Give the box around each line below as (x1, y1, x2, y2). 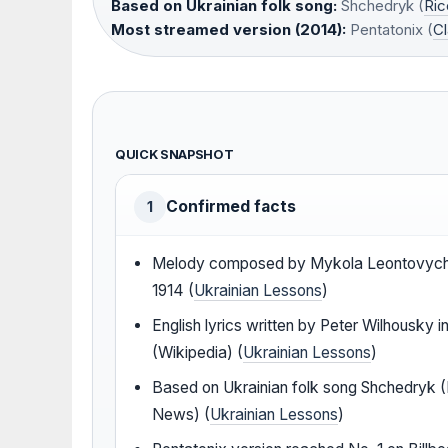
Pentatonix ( (346, 20, 433, 40)
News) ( (152, 405, 211, 425)
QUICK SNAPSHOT (115, 147, 234, 163)
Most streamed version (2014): (111, 20, 346, 40)
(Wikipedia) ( (152, 343, 244, 363)
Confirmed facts (166, 197, 296, 217)
